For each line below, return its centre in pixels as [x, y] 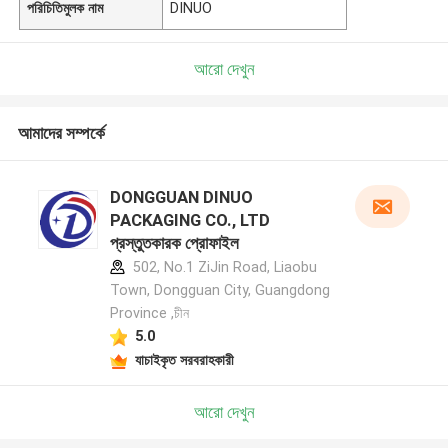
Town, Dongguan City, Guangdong [219, 290]
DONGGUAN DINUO [181, 197]
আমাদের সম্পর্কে [61, 133]
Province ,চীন [149, 313]
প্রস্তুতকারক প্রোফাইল [174, 243]
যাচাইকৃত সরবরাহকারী [184, 359]
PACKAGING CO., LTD [189, 220]
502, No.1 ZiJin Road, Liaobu [222, 267]
